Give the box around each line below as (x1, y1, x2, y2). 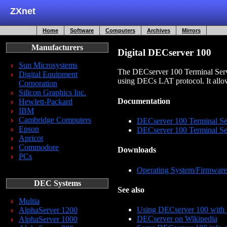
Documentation (118, 96, 170, 105)
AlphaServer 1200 (19, 206, 78, 214)
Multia (19, 197, 40, 205)
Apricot (19, 134, 43, 142)
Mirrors (182, 27, 201, 33)
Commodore (19, 143, 59, 152)
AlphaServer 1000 (19, 215, 78, 223)
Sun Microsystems (19, 61, 78, 69)
